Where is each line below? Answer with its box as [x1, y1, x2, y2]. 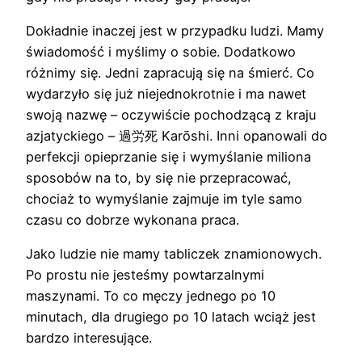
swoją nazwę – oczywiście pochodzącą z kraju [26, 106, 316, 123]
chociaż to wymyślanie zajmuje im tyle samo [26, 190, 302, 207]
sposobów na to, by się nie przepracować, [26, 169, 292, 186]
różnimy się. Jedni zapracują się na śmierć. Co [26, 64, 314, 81]
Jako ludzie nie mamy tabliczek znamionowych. [26, 246, 322, 263]
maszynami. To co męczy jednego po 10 [26, 288, 276, 305]
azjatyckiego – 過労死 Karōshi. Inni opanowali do [26, 127, 327, 144]
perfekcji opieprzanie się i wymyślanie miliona [26, 148, 311, 165]
